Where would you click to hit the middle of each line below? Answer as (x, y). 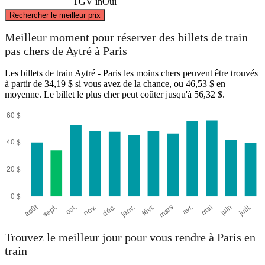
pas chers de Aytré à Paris (66, 51)
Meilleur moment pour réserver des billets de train (126, 38)
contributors (223, 5)
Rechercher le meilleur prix (55, 15)
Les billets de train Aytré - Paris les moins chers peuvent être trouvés (131, 73)
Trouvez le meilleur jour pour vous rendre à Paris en (130, 237)
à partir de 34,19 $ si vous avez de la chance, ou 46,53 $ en (115, 83)
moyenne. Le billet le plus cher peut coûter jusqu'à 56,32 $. (115, 94)
